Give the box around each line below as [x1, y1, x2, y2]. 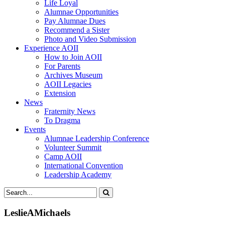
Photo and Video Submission [44, 35, 136, 43]
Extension [44, 89, 76, 97]
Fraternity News [44, 107, 95, 116]
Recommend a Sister [44, 26, 109, 34]
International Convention [44, 161, 123, 170]
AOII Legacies [44, 80, 91, 88]
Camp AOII [44, 152, 82, 161]
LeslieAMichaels [4, 207, 70, 218]
